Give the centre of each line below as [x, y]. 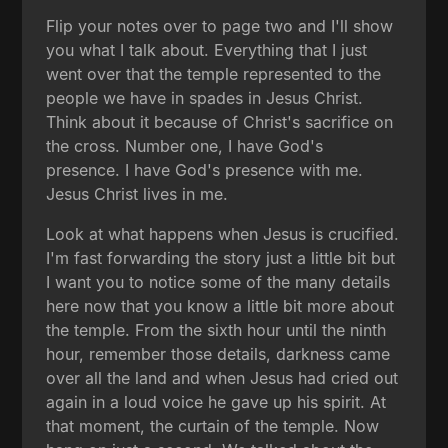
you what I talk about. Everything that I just [207, 49]
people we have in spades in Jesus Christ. [205, 97]
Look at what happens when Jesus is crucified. [223, 233]
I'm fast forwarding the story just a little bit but [221, 257]
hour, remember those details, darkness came [218, 353]
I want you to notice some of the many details [218, 281]
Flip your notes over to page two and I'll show [220, 25]
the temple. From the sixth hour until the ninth [216, 329]
